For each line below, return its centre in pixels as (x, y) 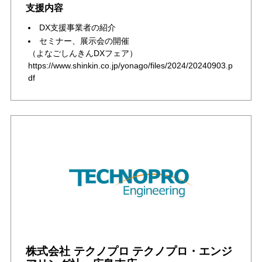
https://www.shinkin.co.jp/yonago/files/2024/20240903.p (130, 66)
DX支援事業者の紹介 (77, 28)
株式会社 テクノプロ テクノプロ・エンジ (129, 250)
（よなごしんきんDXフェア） (87, 54)
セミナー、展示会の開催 (84, 41)
